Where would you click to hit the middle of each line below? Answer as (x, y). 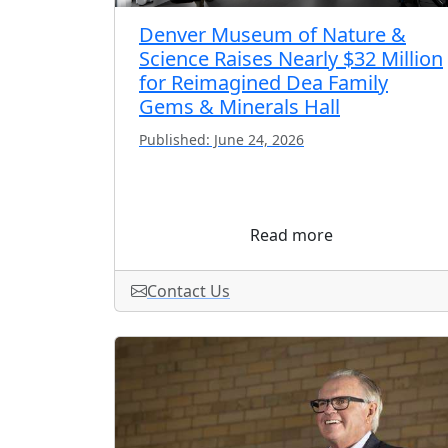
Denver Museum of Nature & (272, 34)
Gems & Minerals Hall (239, 106)
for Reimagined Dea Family (263, 82)
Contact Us (188, 290)
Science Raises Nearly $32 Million (291, 58)
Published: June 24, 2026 (221, 139)
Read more (292, 234)
